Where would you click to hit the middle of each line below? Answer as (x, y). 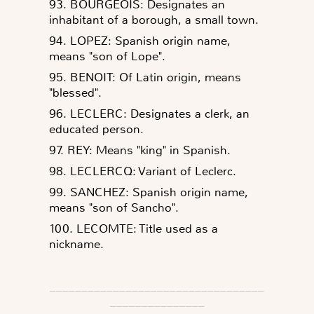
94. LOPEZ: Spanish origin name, (140, 40)
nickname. (76, 244)
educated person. (96, 129)
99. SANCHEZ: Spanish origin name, (149, 192)
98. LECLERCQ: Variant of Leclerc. (143, 171)
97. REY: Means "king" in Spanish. (140, 150)
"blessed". (75, 92)
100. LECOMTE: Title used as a (134, 228)
